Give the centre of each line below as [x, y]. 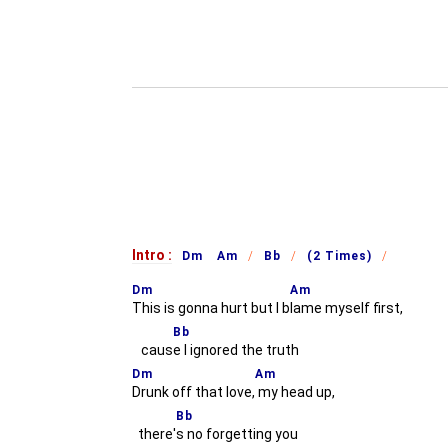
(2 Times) [339, 256]
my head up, [295, 392]
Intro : [152, 255]
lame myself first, [346, 308]
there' [154, 434]
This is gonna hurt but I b [211, 308]
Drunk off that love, [193, 392]
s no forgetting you [237, 434]
